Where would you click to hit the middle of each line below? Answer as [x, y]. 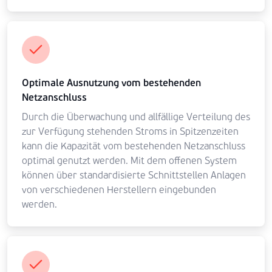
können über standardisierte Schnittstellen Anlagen [134, 175]
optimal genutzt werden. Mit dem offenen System [129, 161]
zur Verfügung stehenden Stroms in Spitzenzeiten [130, 131]
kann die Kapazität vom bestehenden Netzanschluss [134, 146]
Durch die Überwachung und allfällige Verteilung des [136, 117]
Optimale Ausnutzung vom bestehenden [111, 83]
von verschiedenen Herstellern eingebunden [119, 190]
